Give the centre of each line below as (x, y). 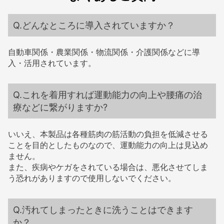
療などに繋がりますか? (60, 107)
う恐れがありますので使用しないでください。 (92, 178)
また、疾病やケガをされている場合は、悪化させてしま (108, 167)
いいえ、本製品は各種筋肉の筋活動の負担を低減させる (108, 134)
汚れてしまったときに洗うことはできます (108, 210)
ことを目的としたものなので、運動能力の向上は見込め (108, 145)
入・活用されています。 (52, 63)
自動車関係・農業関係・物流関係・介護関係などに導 (104, 52)
